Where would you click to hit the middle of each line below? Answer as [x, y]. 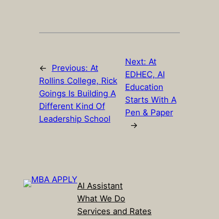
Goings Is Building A [77, 94]
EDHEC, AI [145, 75]
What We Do [101, 199]
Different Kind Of [72, 106]
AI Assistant [100, 186]
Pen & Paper [149, 113]
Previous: [71, 68]
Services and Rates [114, 211]
